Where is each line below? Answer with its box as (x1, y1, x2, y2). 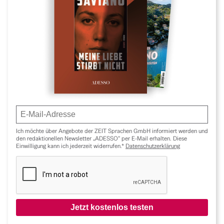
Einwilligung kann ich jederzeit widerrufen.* (16, 141, 124, 150)
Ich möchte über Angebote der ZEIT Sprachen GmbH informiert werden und (16, 126, 208, 135)
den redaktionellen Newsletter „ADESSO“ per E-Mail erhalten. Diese (16, 134, 187, 142)
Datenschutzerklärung (125, 141, 180, 150)
